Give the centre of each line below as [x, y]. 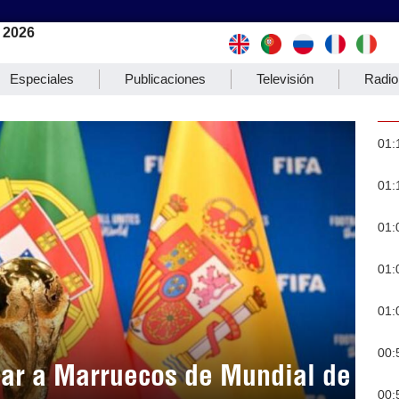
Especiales [42, 79]
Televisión [285, 79]
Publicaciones [165, 79]
